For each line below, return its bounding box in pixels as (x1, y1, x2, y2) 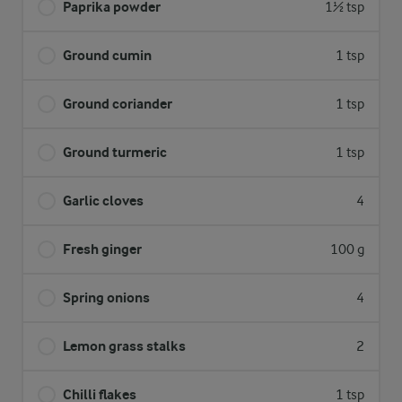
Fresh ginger (63, 240, 142, 258)
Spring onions (63, 289, 150, 306)
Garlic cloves (63, 192, 144, 209)
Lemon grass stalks (63, 337, 186, 354)
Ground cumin (63, 47, 152, 64)
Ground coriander (63, 95, 172, 112)
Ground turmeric (63, 144, 167, 161)
